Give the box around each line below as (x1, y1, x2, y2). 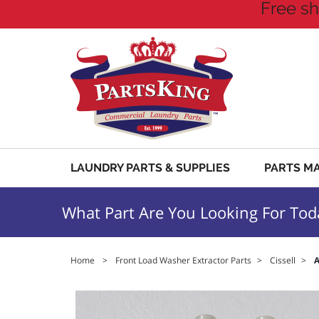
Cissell (270, 254, 296, 266)
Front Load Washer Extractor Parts (115, 254, 251, 266)
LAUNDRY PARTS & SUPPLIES (70, 161, 230, 174)
